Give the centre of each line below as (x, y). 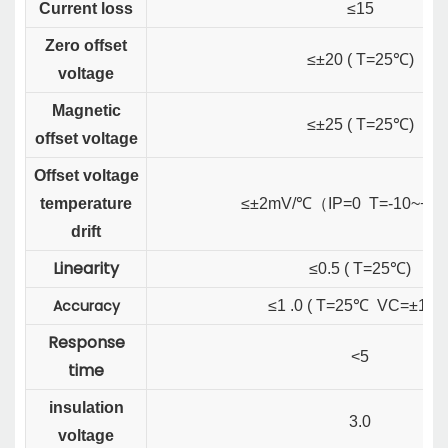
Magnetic (86, 111)
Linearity (86, 269)
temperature (86, 204)
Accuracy (86, 306)
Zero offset (86, 46)
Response (86, 343)
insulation (86, 408)
